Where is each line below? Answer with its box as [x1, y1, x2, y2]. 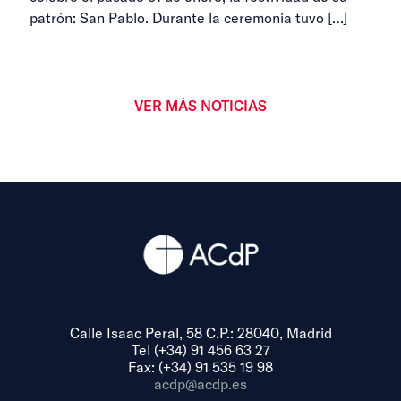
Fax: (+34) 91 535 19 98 [128, 358, 273, 375]
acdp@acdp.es [154, 375, 247, 392]
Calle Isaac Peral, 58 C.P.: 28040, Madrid [69, 324, 332, 341]
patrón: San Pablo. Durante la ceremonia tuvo [30, 9, 324, 26]
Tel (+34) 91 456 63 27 [131, 341, 270, 358]
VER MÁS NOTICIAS [134, 97, 267, 114]
